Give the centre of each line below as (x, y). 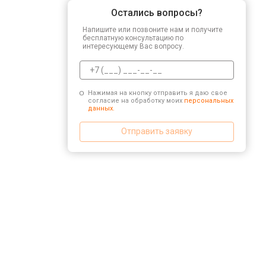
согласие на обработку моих (136, 100)
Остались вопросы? (157, 12)
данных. (101, 108)
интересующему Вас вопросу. (133, 46)
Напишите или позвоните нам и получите (153, 29)
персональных (208, 100)
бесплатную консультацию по (133, 38)
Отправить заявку (157, 131)
